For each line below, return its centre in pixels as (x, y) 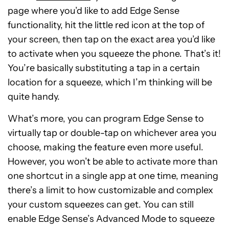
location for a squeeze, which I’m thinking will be (110, 83)
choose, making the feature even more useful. (106, 147)
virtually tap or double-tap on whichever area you (112, 133)
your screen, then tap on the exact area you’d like (111, 40)
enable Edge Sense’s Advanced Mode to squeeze (111, 219)
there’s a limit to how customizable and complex (110, 190)
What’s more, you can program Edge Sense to (106, 119)
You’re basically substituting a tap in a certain (104, 68)
